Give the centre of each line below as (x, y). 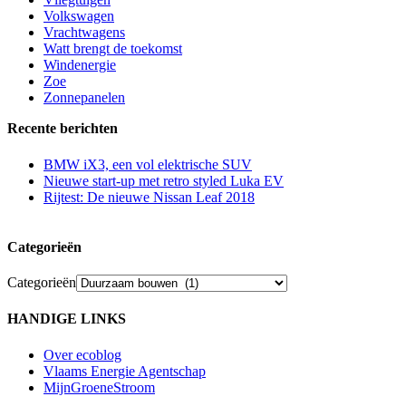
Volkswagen (79, 16)
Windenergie (80, 65)
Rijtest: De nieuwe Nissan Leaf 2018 (149, 197)
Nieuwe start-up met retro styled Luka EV (164, 180)
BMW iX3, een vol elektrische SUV (148, 164)
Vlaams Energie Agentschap (125, 371)
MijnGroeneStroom (99, 387)
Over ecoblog (82, 354)
